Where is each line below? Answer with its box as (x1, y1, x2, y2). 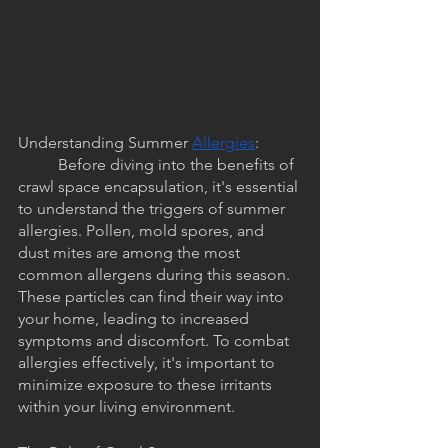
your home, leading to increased (18, 309, 253, 329)
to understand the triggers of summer (18, 199, 289, 219)
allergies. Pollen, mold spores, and (18, 221, 268, 241)
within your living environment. (18, 397, 235, 417)
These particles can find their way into (18, 287, 288, 307)
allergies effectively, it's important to (18, 353, 279, 373)
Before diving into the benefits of (18, 155, 58, 175)
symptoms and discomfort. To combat (18, 331, 293, 351)
